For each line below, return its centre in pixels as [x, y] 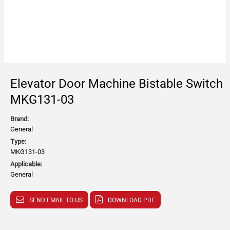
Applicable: [26, 164]
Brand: [20, 119]
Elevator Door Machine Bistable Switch [117, 84]
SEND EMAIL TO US [56, 200]
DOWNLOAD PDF [131, 200]
